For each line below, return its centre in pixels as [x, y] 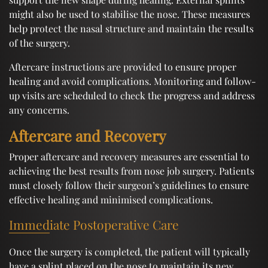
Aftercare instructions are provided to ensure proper [123, 66]
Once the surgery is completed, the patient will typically [130, 251]
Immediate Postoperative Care [94, 224]
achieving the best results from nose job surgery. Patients [132, 170]
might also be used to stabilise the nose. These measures [130, 14]
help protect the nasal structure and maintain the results [131, 28]
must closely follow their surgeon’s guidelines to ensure [129, 185]
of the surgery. [39, 42]
